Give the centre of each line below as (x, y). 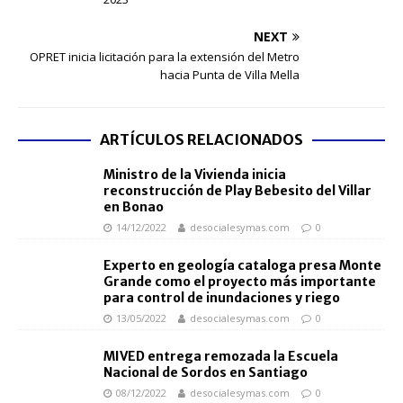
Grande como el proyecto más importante (240, 282)
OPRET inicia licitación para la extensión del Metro (165, 57)
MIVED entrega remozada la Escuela (221, 357)
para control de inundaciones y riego (222, 298)
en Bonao (134, 207)
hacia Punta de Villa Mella (230, 75)
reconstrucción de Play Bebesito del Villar (237, 191)
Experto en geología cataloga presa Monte (242, 266)
